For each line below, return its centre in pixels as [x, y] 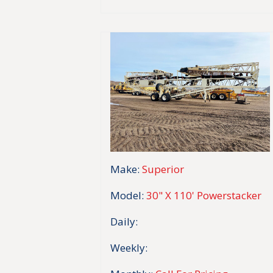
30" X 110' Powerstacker [204, 196]
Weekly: [129, 248]
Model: [127, 196]
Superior [163, 169]
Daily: [124, 222]
